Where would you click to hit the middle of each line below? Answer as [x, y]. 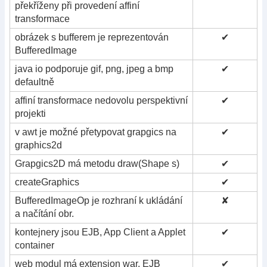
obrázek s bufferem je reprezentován [92, 37]
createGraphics [47, 182]
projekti [30, 113]
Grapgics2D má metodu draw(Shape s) [97, 163]
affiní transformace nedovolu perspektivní [101, 100]
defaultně [35, 82]
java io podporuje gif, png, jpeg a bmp [94, 69]
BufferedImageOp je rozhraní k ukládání [99, 200]
